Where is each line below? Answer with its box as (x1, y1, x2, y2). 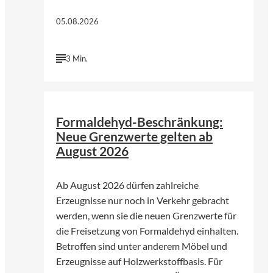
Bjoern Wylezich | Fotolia (157, 82, 227, 90)
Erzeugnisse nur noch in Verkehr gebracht (56, 194, 229, 207)
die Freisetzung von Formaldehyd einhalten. (56, 225, 238, 237)
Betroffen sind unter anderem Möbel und (56, 240, 227, 252)
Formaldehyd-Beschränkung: (56, 114, 223, 129)
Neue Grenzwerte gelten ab (56, 129, 213, 144)
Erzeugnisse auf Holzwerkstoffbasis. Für (56, 255, 222, 268)
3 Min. (66, 53, 88, 63)
